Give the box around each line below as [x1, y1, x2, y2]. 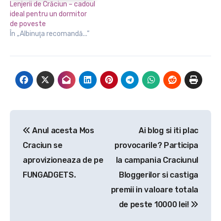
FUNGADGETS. [23, 170, 76, 180]
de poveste [10, 19, 46, 28]
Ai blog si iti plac [139, 125, 198, 135]
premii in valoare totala [110, 184, 198, 194]
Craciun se [23, 140, 63, 150]
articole [9, 151, 65, 168]
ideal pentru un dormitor [10, 9, 87, 18]
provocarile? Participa [114, 140, 198, 150]
